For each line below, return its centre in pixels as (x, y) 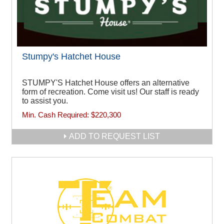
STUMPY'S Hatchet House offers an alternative (106, 83)
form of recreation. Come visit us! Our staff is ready (110, 92)
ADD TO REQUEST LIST (114, 136)
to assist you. (45, 101)
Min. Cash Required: (56, 115)
